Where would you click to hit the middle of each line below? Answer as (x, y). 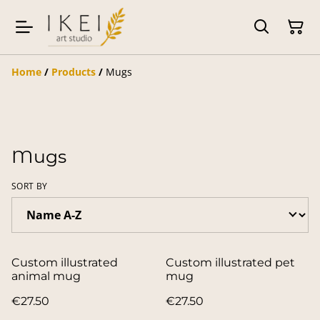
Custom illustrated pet (230, 262)
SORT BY (30, 186)
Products (74, 71)
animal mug (46, 276)
